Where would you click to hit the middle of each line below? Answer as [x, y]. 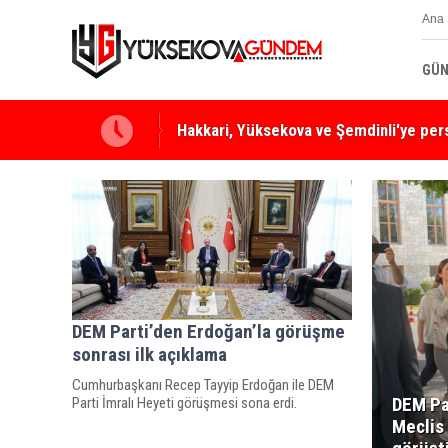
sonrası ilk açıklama [149, 354]
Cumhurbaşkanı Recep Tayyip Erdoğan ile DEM [203, 384]
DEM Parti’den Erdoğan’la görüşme [208, 331]
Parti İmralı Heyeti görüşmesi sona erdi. [184, 402]
